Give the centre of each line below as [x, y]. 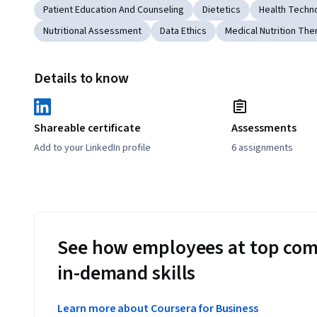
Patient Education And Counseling [114, 10]
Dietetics [221, 10]
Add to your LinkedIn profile [92, 148]
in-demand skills [127, 273]
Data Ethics [183, 31]
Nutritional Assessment [92, 31]
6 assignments [263, 148]
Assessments [264, 128]
